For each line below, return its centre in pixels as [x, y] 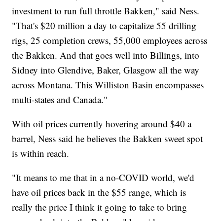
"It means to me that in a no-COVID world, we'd [103, 178]
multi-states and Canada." [60, 100]
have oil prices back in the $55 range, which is [99, 192]
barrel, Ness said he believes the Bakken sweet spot [108, 139]
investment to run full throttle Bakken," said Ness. [106, 11]
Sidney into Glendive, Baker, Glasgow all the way [106, 70]
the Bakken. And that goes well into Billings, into [106, 55]
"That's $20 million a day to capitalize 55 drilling [104, 26]
